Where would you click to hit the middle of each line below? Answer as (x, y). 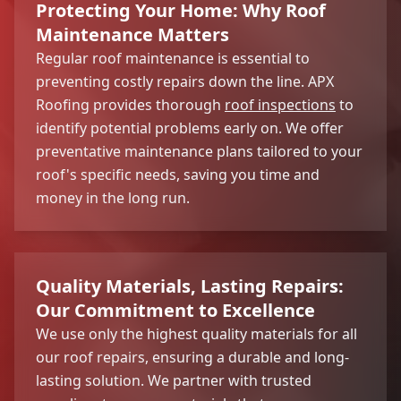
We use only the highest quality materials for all (196, 333)
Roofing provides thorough (130, 104)
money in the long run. (113, 197)
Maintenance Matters (132, 34)
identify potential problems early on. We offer (190, 128)
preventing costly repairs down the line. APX (185, 81)
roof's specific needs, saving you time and (178, 174)
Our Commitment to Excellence (175, 310)
